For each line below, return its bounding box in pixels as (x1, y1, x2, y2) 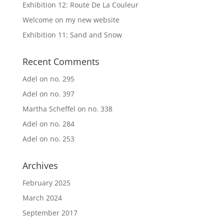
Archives (22, 159, 58, 171)
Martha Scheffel (22, 103, 75, 113)
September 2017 (22, 207, 77, 217)
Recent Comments (22, 55, 99, 67)
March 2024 (22, 192, 62, 202)
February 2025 (22, 177, 70, 187)
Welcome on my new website (22, 14, 119, 24)
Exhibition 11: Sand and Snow (22, 29, 122, 39)
